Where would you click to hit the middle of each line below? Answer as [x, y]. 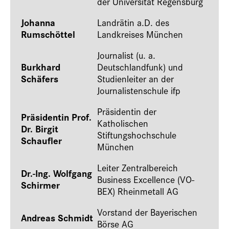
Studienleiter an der [135, 78]
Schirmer [40, 185]
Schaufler [41, 140]
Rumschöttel [48, 34]
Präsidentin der [127, 111]
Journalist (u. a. [126, 55]
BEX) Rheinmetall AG [139, 191]
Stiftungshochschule [137, 135]
